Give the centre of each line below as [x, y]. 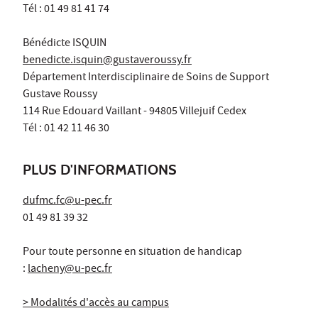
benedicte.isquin [63, 61]
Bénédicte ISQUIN [65, 44]
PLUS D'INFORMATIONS [100, 169]
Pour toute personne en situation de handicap [132, 252]
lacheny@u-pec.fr [70, 269]
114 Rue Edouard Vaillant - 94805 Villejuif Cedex [135, 112]
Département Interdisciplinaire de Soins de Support [146, 78]
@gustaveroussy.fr [147, 61]
